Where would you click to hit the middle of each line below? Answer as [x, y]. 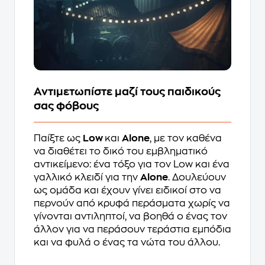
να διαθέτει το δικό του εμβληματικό [121, 151]
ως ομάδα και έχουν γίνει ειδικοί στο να [127, 190]
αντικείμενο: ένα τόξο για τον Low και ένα [132, 164]
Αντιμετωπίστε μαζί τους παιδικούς [127, 92]
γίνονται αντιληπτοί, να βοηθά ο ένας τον [130, 216]
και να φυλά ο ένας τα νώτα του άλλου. [127, 243]
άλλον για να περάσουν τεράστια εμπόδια [132, 230]
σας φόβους [66, 106]
